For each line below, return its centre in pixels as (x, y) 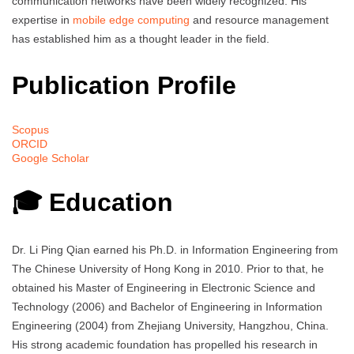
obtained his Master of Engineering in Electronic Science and (164, 287)
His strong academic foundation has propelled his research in (165, 344)
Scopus (30, 130)
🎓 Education (92, 202)
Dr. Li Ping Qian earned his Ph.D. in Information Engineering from (175, 249)
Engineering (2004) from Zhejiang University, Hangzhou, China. (170, 325)
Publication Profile (124, 85)
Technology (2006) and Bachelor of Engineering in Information (167, 306)
